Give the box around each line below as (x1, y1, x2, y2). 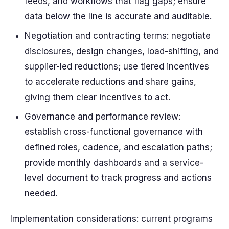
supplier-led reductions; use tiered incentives (25, 61, 209, 72)
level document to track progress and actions (25, 173, 212, 183)
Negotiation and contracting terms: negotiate (25, 31, 211, 41)
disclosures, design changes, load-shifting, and (25, 46, 219, 56)
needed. (25, 188, 57, 198)
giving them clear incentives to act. (25, 92, 170, 102)
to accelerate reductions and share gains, (25, 77, 196, 87)
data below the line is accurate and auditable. (25, 11, 212, 21)
